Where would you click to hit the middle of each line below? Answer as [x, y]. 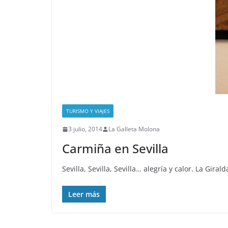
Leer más [84, 194]
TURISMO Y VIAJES [88, 111]
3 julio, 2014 [85, 129]
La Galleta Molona [134, 129]
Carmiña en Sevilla [115, 149]
